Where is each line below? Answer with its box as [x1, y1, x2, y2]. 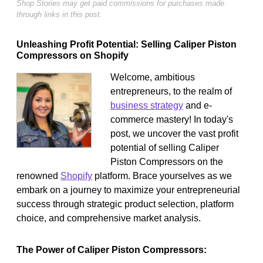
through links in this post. [16, 9, 102, 19]
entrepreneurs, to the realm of [110, 86, 232, 96]
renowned [16, 170, 60, 181]
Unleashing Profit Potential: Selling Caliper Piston [16, 39, 237, 49]
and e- [183, 100, 212, 110]
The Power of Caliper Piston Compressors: [16, 244, 207, 255]
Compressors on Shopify [16, 50, 129, 60]
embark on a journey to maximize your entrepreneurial [16, 184, 240, 195]
